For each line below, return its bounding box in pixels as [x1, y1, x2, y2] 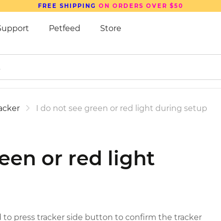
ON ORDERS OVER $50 [96, 2, 184, 9]
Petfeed [49, 24, 80, 33]
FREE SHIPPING [37, 2, 96, 9]
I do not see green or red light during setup [36, 104, 207, 113]
